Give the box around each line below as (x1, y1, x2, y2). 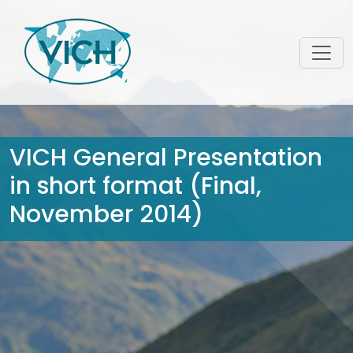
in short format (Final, (9, 169, 262, 203)
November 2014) (9, 198, 203, 231)
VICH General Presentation (9, 141, 322, 174)
